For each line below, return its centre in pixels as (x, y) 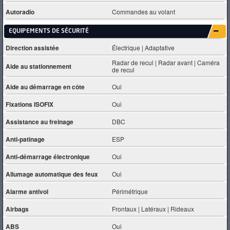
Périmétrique (130, 191)
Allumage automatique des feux (52, 174)
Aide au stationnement (39, 66)
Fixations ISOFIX (30, 104)
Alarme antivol (27, 191)
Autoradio (20, 12)
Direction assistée (32, 47)
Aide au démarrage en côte (45, 87)
